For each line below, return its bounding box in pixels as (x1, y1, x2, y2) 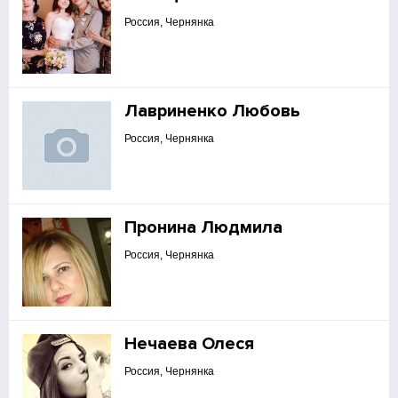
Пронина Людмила (124, 217, 283, 238)
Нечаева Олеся (124, 333, 255, 354)
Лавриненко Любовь (124, 100, 301, 122)
